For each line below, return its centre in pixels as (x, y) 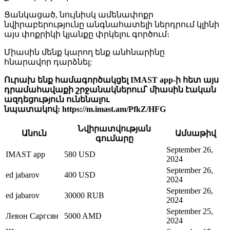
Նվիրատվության (114, 129)
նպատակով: (33, 109)
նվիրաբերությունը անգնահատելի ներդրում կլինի (112, 25)
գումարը (114, 139)
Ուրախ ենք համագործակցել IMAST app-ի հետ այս (111, 80)
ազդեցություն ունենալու (57, 100)
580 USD (80, 155)
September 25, (190, 212)
